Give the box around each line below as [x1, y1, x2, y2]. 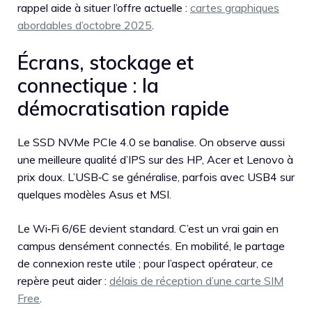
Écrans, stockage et [17, 50, 194, 75]
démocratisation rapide [17, 96, 229, 121]
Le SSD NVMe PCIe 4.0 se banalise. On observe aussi [17, 135, 285, 150]
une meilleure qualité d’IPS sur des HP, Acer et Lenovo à [17, 153, 293, 167]
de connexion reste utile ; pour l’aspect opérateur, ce [17, 256, 273, 271]
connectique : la [17, 73, 159, 98]
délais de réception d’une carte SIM [109, 274, 283, 288]
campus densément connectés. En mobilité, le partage [17, 239, 285, 253]
